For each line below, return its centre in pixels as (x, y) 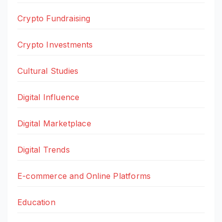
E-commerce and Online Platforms (84, 176)
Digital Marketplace (54, 124)
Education (36, 202)
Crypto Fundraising (54, 19)
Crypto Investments (55, 45)
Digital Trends (44, 150)
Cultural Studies (48, 71)
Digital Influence (49, 97)
